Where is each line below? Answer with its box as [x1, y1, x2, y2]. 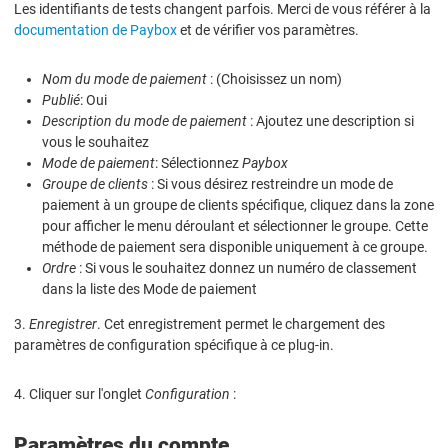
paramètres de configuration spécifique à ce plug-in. [14, 336, 334, 353]
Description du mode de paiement [42, 112, 247, 129]
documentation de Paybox [14, 21, 177, 38]
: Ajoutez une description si [247, 112, 414, 129]
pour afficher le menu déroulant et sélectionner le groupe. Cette [42, 217, 428, 234]
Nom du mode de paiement [42, 70, 207, 87]
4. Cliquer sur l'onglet [14, 385, 145, 402]
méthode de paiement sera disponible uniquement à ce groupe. [42, 238, 428, 255]
